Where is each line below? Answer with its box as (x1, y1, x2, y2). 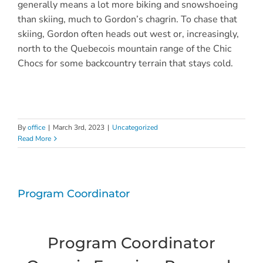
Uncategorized (112, 123, 158, 133)
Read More (18, 134, 51, 144)
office (28, 123, 45, 133)
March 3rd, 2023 (53, 123, 104, 133)
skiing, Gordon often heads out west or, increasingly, (17, 28, 239, 41)
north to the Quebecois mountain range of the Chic (17, 42, 231, 56)
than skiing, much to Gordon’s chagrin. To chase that (17, 13, 237, 26)
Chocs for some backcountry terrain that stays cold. (17, 57, 233, 70)
